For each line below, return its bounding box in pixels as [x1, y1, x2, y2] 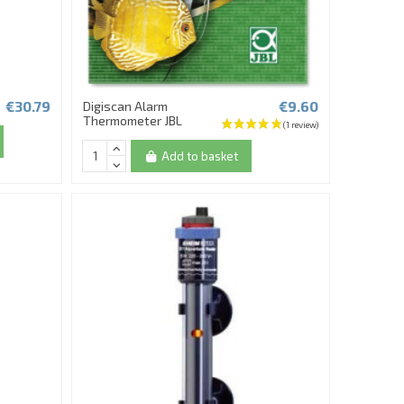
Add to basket [161, 148, 238, 163]
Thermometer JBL [83, 113, 183, 129]
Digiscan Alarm [83, 98, 169, 115]
